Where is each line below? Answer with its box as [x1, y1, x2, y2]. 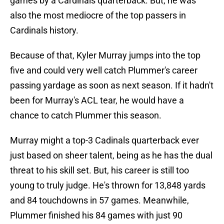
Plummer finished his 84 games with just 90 [10, 210, 182, 221]
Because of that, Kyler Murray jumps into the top [10, 50, 200, 61]
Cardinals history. [10, 25, 78, 36]
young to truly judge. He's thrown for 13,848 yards [10, 180, 205, 191]
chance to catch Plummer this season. [10, 110, 161, 121]
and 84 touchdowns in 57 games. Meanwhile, [10, 195, 189, 206]
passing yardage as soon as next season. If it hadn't [10, 80, 213, 91]
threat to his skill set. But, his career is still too [10, 165, 189, 176]
